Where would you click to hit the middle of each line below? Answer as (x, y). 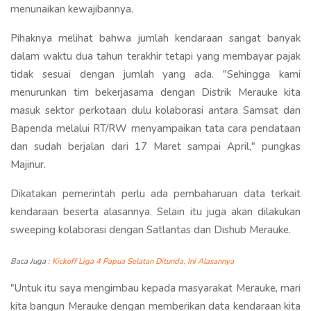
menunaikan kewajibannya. (72, 9)
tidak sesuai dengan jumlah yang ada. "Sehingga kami (155, 74)
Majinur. (28, 164)
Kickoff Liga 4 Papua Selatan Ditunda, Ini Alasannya (143, 262)
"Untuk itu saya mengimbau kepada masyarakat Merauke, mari (155, 288)
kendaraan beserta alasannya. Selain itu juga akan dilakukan (155, 211)
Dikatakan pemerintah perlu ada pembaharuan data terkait (155, 193)
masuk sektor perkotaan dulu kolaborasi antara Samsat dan (155, 110)
